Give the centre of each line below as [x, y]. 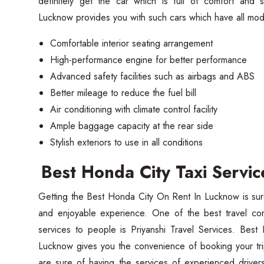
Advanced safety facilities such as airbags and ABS [152, 76]
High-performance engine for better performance [148, 60]
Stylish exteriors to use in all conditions [126, 142]
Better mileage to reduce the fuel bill [123, 93]
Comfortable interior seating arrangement [131, 43]
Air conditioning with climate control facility [134, 109]
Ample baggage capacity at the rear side [132, 126]
